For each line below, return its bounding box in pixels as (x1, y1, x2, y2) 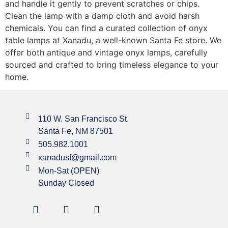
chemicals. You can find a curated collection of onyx (5, 22, 208, 33)
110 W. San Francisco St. (38, 114, 129, 123)
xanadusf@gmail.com (38, 153, 117, 162)
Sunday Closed (38, 178, 94, 187)
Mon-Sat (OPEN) (38, 166, 99, 175)
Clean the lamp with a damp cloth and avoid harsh (5, 10, 199, 21)
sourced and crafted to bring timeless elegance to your (5, 59, 218, 70)
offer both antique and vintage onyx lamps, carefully (5, 47, 208, 58)
